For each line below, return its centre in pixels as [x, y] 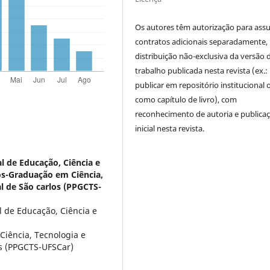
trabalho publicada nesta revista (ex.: [202, 70]
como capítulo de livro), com [186, 99]
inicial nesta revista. [170, 128]
